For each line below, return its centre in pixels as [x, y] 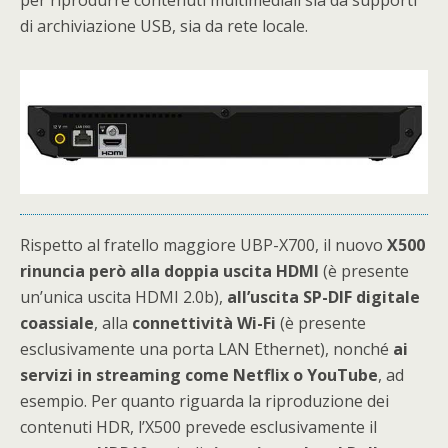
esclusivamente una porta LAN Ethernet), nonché [204, 348]
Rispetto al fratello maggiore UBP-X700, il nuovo [203, 244]
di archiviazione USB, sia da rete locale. [164, 26]
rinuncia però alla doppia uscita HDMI [169, 270]
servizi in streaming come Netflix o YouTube [199, 374]
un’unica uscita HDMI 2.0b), [123, 296]
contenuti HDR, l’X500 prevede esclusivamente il [198, 426]
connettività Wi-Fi [206, 322]
